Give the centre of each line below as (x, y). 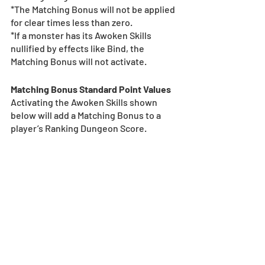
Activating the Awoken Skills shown (85, 102)
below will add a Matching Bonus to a (87, 115)
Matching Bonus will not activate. (79, 61)
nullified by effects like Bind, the (78, 48)
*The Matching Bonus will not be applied (94, 9)
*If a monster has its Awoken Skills (82, 35)
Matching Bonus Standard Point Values (91, 89)
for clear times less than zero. (72, 22)
